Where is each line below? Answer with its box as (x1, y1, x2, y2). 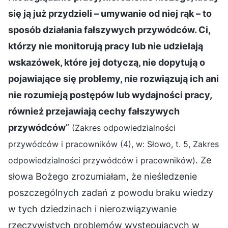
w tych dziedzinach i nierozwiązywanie (8, 203, 177, 214)
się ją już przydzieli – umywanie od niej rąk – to (8, 8, 212, 19)
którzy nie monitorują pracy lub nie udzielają (8, 40, 203, 51)
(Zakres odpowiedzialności (72, 122, 176, 133)
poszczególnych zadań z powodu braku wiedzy (8, 187, 213, 198)
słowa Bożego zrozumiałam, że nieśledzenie (8, 170, 197, 182)
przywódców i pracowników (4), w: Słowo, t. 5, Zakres (8, 138, 219, 149)
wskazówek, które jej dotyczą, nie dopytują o (8, 56, 205, 68)
